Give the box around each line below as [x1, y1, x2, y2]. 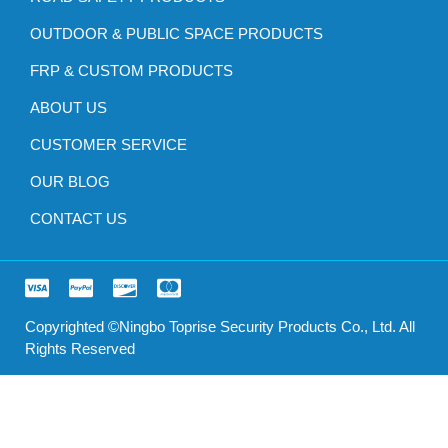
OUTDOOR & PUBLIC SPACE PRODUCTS [30, 25, 323, 43]
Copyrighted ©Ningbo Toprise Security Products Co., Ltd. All [25, 318, 415, 336]
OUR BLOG [30, 173, 110, 191]
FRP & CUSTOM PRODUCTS [30, 62, 233, 80]
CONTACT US [30, 210, 127, 228]
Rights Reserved [25, 340, 135, 358]
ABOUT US [30, 99, 107, 117]
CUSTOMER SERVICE [30, 136, 187, 154]
